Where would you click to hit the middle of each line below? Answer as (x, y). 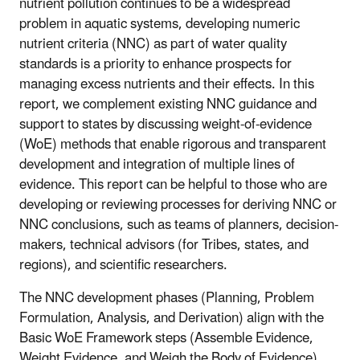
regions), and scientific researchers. (123, 265)
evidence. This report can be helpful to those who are (173, 184)
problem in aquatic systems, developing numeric (160, 24)
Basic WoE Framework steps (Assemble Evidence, (166, 338)
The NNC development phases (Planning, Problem (167, 298)
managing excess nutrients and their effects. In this (167, 84)
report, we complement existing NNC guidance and (168, 104)
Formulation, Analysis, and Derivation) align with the (172, 318)
